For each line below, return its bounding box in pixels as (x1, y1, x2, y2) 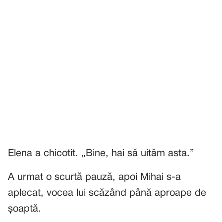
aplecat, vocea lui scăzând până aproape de (8, 189, 206, 198)
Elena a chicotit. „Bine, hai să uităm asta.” (8, 149, 194, 158)
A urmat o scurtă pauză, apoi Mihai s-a (8, 173, 181, 182)
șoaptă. (8, 205, 41, 214)
